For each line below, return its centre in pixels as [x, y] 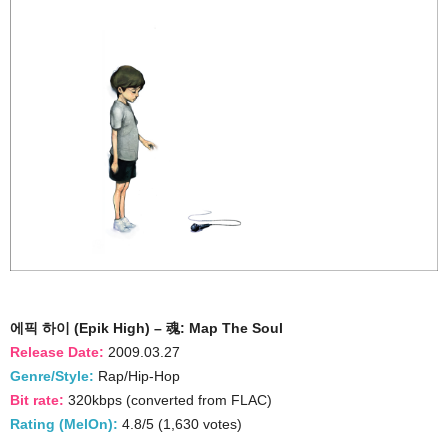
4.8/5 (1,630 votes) [180, 424]
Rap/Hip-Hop [137, 376]
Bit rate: [37, 400]
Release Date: [57, 352]
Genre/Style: [52, 376]
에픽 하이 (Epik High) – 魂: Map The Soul [146, 328]
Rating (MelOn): [64, 424]
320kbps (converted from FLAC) [168, 400]
